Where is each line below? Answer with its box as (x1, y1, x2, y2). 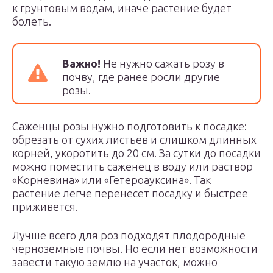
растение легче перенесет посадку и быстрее (12, 187, 248, 199)
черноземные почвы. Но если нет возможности (12, 243, 258, 255)
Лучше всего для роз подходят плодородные (12, 229, 246, 241)
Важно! (62, 57, 101, 69)
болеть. (12, 15, 51, 27)
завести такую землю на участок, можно (12, 256, 218, 268)
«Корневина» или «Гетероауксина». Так (12, 174, 211, 186)
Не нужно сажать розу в (101, 57, 224, 69)
